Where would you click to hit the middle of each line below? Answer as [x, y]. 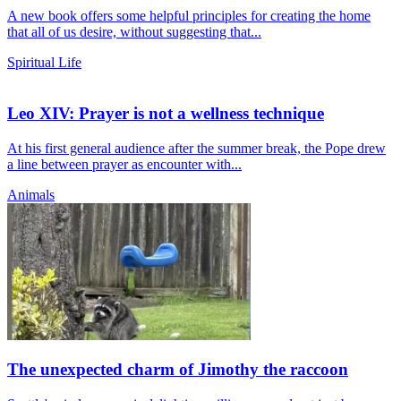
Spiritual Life [44, 63]
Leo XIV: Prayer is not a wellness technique [166, 114]
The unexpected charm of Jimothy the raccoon [178, 370]
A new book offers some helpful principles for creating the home [189, 16]
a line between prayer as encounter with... [124, 164]
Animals [31, 194]
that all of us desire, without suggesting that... [134, 32]
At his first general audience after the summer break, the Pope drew [196, 148]
